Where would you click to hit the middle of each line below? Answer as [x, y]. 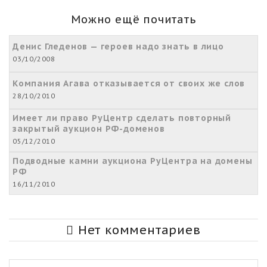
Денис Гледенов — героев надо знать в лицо [118, 46]
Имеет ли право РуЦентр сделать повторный [122, 118]
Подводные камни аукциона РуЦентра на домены [133, 161]
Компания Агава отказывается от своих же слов [129, 83]
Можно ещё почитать [133, 19]
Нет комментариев [137, 230]
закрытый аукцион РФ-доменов [89, 128]
